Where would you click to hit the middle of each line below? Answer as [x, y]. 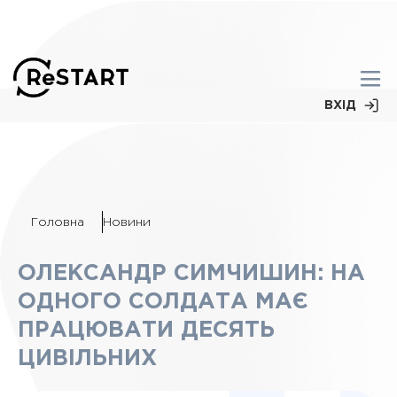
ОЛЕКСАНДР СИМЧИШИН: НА [191, 274]
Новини [127, 222]
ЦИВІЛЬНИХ [87, 359]
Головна [58, 222]
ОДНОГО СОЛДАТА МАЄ [163, 302]
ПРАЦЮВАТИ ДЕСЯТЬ [146, 331]
